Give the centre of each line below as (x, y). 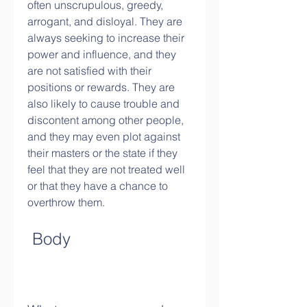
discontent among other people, (106, 120)
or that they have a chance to (98, 186)
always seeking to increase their (106, 38)
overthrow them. (66, 202)
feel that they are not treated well (106, 169)
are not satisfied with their (89, 71)
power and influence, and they (102, 54)
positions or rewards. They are (101, 87)
